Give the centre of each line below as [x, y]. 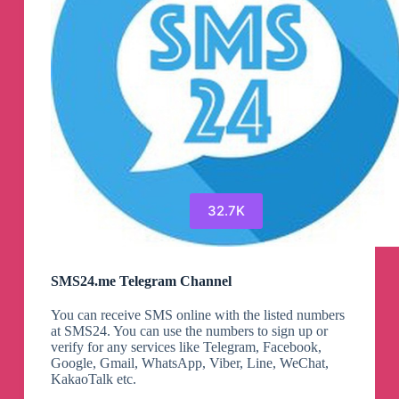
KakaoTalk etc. [93, 379]
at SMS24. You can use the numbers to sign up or [189, 330]
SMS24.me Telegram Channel [141, 281]
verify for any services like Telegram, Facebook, [186, 346]
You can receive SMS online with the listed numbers [197, 314]
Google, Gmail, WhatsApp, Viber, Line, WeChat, [189, 362]
